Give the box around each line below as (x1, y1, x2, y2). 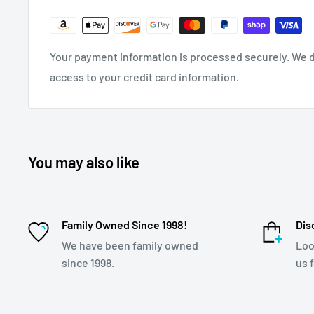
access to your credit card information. (50, 69, 239, 83)
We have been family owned (62, 238, 198, 252)
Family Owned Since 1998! (62, 217, 187, 231)
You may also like (28, 152, 139, 171)
